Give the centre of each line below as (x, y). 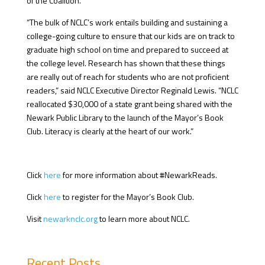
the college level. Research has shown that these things (126, 63)
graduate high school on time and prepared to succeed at (127, 49)
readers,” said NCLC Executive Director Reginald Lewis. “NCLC (132, 90)
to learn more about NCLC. (143, 218)
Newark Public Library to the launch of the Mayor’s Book (125, 117)
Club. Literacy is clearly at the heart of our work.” (110, 131)
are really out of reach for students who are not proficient (127, 76)
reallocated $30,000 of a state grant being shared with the (129, 104)
